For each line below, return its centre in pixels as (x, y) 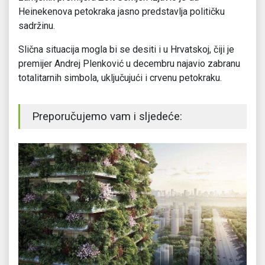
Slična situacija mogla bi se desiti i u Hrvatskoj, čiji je (126, 50)
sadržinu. (37, 26)
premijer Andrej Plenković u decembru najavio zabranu (129, 64)
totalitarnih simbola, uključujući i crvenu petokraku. (120, 78)
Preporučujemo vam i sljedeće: (107, 117)
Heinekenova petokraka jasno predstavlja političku (122, 12)
